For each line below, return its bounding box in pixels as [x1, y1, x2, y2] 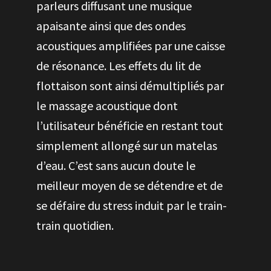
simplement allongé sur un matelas [36, 138, 217, 153]
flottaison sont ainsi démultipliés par [36, 78, 224, 93]
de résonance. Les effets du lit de [36, 58, 201, 73]
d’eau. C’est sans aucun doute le [36, 158, 195, 173]
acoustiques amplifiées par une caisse [36, 38, 225, 53]
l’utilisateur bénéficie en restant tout [36, 118, 223, 133]
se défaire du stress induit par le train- [36, 198, 227, 213]
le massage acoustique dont [36, 98, 178, 113]
